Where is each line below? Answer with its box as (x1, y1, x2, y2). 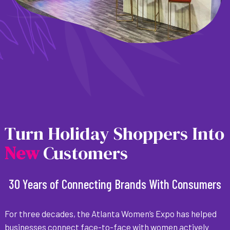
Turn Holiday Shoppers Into (4, 121, 224, 146)
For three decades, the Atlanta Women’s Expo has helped (4, 208, 217, 219)
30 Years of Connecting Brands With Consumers (8, 176, 221, 192)
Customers (39, 141, 128, 166)
